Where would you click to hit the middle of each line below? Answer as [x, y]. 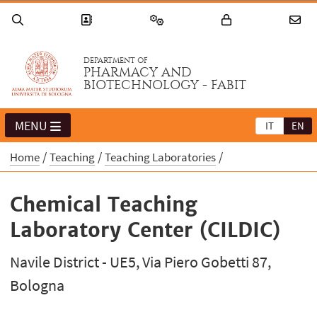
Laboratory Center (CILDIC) [145, 230]
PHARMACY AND [138, 73]
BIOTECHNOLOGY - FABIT [165, 86]
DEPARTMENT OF [116, 61]
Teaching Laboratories [161, 157]
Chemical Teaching [104, 205]
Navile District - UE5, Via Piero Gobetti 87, [141, 262]
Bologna [38, 286]
